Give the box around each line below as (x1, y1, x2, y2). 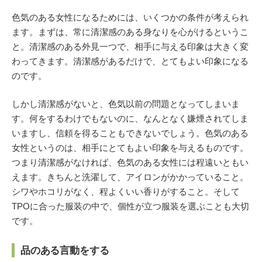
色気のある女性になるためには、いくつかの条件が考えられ (12, 12, 249, 23)
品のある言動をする (20, 244, 109, 256)
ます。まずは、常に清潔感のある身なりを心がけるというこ (12, 27, 249, 37)
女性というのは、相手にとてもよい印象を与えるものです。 (12, 142, 249, 153)
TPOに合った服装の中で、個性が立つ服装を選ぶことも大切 (12, 201, 249, 211)
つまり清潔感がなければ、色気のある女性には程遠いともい (12, 157, 249, 167)
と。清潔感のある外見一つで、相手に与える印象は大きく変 (12, 42, 249, 52)
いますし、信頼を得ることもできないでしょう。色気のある (12, 127, 249, 138)
